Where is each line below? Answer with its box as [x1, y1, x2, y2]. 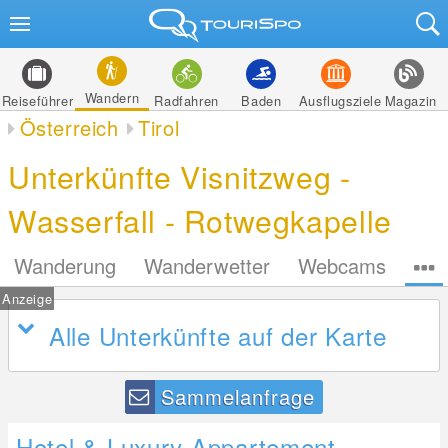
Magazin [384, 91, 437, 110]
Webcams [298, 251, 386, 280]
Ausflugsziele [298, 91, 382, 110]
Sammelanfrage [160, 382, 316, 411]
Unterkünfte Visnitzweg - [8, 154, 351, 198]
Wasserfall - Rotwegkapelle [8, 198, 392, 242]
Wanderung [14, 251, 116, 280]
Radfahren [154, 91, 219, 110]
